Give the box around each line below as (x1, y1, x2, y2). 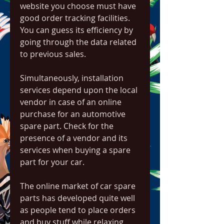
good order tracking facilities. (20, 12, 130, 23)
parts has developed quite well (20, 192, 135, 203)
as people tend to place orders (20, 204, 135, 215)
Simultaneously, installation (20, 72, 123, 83)
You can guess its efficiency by (20, 24, 133, 35)
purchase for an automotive (20, 108, 125, 119)
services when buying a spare (20, 144, 130, 155)
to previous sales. (20, 48, 86, 59)
